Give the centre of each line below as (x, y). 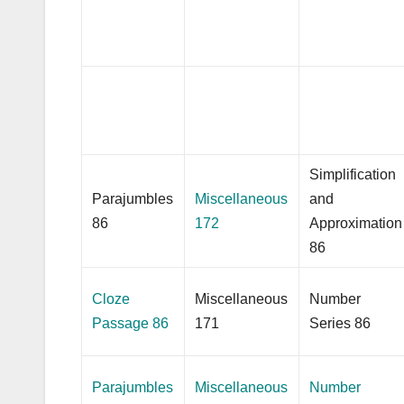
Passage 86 (131, 323)
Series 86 (340, 323)
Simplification (353, 174)
